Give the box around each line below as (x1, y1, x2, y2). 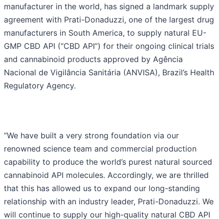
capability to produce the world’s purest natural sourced (4, 157, 212, 167)
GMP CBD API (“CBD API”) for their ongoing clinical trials (4, 41, 214, 51)
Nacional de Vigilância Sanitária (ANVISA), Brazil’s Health (4, 67, 214, 78)
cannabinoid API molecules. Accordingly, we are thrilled (4, 170, 209, 180)
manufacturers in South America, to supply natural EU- (4, 28, 206, 38)
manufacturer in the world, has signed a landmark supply (4, 1, 214, 12)
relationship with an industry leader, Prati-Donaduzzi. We (4, 197, 214, 207)
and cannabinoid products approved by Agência (4, 54, 183, 65)
